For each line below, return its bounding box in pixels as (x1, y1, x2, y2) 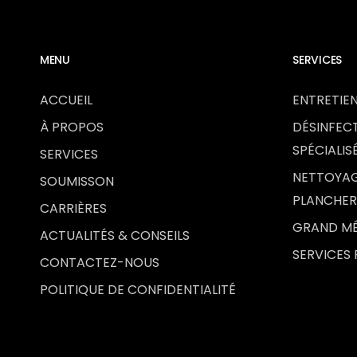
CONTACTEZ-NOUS (40, 253, 159, 272)
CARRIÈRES (40, 198, 107, 218)
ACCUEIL (40, 90, 92, 109)
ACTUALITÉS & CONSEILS (40, 226, 190, 245)
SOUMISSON (40, 171, 114, 190)
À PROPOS (40, 117, 104, 136)
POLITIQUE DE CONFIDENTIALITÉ (40, 280, 236, 299)
